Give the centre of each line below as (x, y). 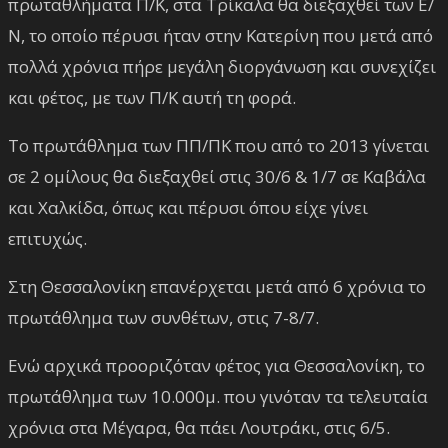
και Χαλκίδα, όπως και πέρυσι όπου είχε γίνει (188, 207)
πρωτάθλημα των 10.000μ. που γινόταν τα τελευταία (218, 396)
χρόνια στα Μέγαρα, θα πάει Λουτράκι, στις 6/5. (199, 427)
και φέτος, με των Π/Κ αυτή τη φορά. (152, 97)
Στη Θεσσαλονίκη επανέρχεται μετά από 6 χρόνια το (217, 286)
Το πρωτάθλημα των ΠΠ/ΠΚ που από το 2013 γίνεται (218, 145)
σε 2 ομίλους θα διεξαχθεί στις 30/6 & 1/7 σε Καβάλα (217, 176)
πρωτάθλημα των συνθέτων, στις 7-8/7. (163, 317)
